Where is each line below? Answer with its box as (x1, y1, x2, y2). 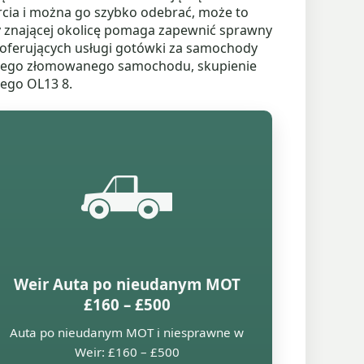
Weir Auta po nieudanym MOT (13, 274, 240, 294)
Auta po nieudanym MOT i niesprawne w (10, 324, 244, 340)
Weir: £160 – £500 (74, 344, 180, 360)
